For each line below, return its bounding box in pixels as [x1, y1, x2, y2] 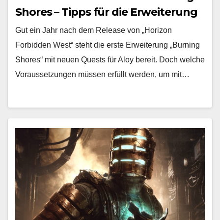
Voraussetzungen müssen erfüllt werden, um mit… [15, 70, 190, 79]
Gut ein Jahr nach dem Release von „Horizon [15, 26, 172, 34]
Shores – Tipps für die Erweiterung [15, 5, 197, 19]
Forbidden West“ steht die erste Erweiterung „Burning [15, 41, 200, 49]
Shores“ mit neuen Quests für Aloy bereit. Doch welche [15, 55, 205, 64]
